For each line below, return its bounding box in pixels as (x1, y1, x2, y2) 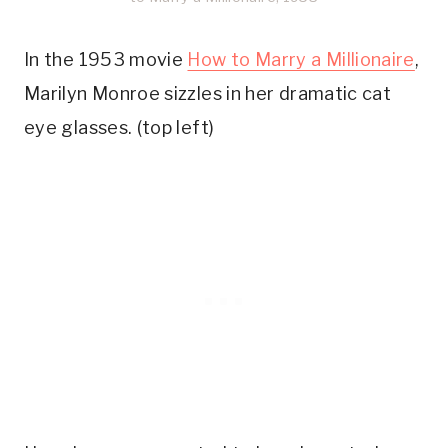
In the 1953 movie (24, 48, 188, 70)
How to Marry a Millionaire (187, 48, 415, 70)
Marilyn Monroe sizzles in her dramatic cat (24, 82, 392, 104)
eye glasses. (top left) (24, 116, 215, 138)
